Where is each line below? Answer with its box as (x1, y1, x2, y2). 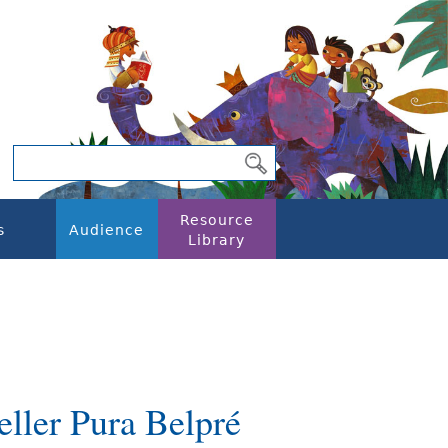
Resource (179, 212, 254, 228)
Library (188, 232, 245, 248)
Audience (69, 222, 145, 238)
